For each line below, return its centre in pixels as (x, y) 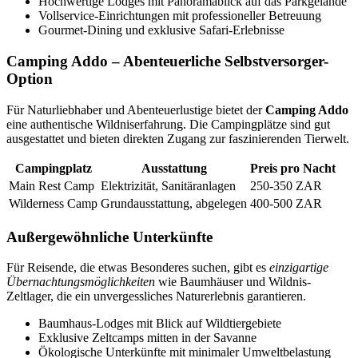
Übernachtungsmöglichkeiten (81, 282)
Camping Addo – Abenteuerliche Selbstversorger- (167, 62)
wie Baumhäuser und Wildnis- (233, 282)
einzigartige (299, 268)
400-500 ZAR (286, 203)
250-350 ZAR (286, 185)
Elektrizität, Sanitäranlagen (168, 185)
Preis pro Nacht (293, 168)
